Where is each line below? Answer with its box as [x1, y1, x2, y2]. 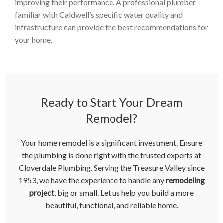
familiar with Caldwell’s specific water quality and [15, 10, 183, 20]
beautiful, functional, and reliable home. [45, 200, 178, 210]
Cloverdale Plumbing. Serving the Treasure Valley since [18, 163, 205, 173]
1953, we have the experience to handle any [18, 175, 166, 185]
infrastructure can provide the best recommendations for [15, 22, 208, 32]
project [29, 188, 54, 198]
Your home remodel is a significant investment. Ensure [21, 138, 202, 148]
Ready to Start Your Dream [40, 95, 183, 110]
